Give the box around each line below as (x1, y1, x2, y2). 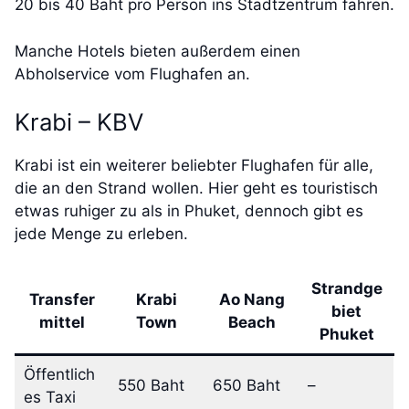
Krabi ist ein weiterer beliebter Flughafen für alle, (15, 156, 373, 175)
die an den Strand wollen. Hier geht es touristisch (15, 179, 378, 198)
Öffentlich (23, 364, 95, 383)
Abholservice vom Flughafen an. (15, 64, 250, 83)
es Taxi (23, 387, 76, 406)
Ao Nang (218, 289, 285, 309)
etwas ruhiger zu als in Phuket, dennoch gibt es (15, 202, 363, 221)
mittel (39, 312, 85, 331)
